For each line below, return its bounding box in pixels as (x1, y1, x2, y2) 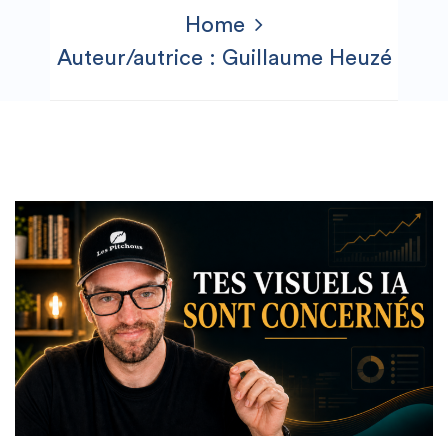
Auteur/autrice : (56, 47, 222, 69)
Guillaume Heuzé (221, 47, 392, 69)
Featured (340, 216, 408, 233)
